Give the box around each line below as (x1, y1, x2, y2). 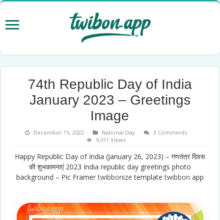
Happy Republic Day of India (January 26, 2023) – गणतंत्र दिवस (15, 151, 205, 161)
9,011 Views (96, 136, 126, 143)
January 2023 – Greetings (29, 92, 191, 108)
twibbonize (97, 172, 132, 182)
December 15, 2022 (33, 128, 84, 136)
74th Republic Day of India (27, 76, 192, 92)
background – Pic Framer (16, 172, 98, 182)
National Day (102, 128, 136, 136)
